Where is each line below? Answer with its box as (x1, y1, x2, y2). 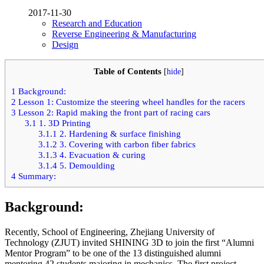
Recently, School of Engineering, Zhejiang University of (5, 227, 214, 237)
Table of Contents (93, 66, 161, 77)
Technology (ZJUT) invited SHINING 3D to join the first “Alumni (5, 237, 254, 248)
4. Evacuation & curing (57, 149, 146, 160)
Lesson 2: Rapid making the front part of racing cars (16, 107, 210, 117)
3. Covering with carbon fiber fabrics (57, 138, 196, 149)
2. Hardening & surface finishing (57, 128, 181, 138)
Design (52, 39, 78, 50)
